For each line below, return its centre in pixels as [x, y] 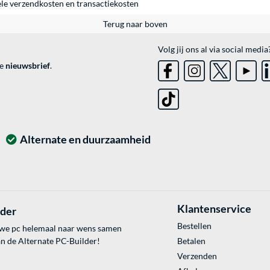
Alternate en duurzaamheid [85, 140]
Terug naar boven [135, 24]
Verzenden [197, 256]
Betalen [191, 241]
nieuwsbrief [28, 66]
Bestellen [194, 226]
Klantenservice [214, 209]
